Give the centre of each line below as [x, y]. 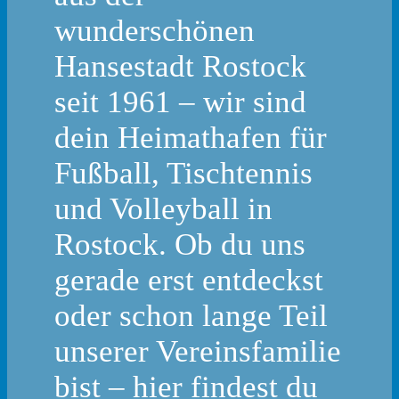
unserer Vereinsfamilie [198, 352]
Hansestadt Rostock [181, 67]
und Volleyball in [164, 209]
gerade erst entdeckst [189, 281]
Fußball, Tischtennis [184, 174]
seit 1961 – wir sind [181, 102]
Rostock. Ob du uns [180, 245]
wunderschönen [155, 31]
